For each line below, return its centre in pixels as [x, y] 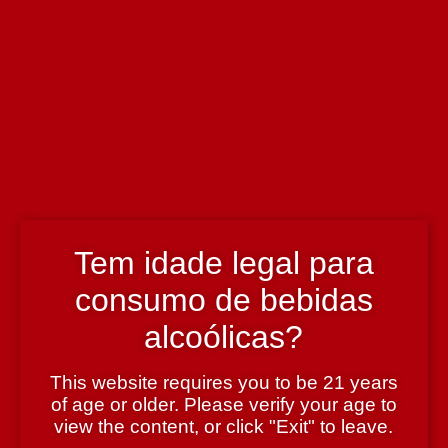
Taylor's [33, 330]
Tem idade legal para [223, 262]
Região [30, 400]
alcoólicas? [224, 336]
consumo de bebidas [223, 299]
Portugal [34, 122]
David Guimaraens [67, 18]
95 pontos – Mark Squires [89, 226]
